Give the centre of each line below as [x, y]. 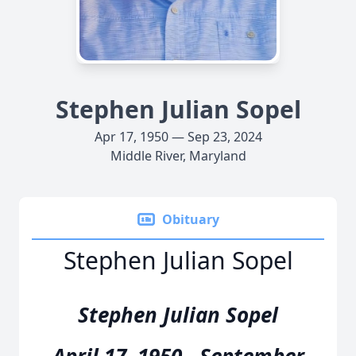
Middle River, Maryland [178, 156]
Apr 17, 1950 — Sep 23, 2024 [178, 137]
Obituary [191, 219]
